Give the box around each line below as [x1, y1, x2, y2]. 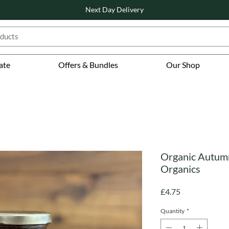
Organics [161, 163, 200, 175]
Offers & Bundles [58, 60, 119, 70]
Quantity [161, 207, 185, 215]
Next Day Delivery [85, 5, 144, 14]
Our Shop [166, 60, 200, 70]
